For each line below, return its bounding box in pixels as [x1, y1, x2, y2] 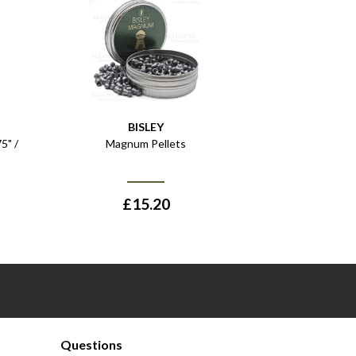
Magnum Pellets [106, 137, 186, 151]
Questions [60, 337, 122, 353]
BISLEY [128, 120, 164, 134]
